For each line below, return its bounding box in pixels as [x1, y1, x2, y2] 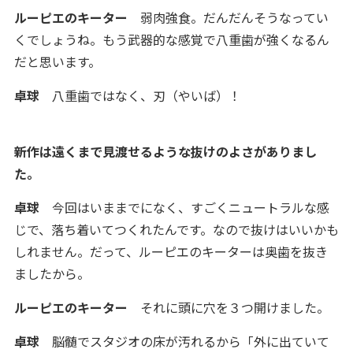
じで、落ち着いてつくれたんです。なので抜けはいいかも [13, 220, 339, 239]
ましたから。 [13, 264, 90, 283]
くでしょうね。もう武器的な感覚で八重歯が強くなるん [13, 30, 329, 49]
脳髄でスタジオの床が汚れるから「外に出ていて [39, 332, 329, 351]
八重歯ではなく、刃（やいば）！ [39, 86, 241, 105]
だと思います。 [13, 52, 101, 71]
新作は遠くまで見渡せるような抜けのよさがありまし [13, 142, 317, 161]
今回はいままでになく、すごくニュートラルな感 [39, 198, 329, 217]
